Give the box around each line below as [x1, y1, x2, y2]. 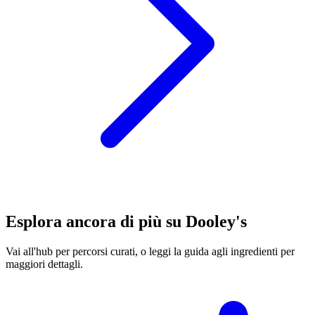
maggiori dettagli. [6, 258, 83, 271]
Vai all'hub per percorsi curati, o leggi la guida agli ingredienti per [6, 245, 295, 258]
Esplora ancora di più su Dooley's [6, 212, 247, 231]
